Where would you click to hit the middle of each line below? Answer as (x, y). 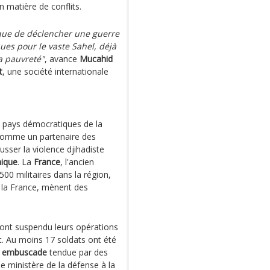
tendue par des (77, 252)
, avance (62, 59)
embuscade (24, 252)
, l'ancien (77, 162)
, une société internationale (55, 71)
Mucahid (96, 59)
